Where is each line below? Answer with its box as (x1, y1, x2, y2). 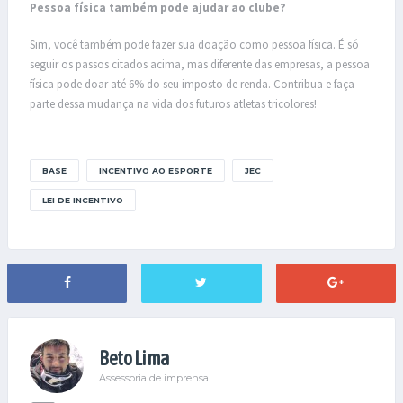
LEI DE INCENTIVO (42, 194, 123, 205)
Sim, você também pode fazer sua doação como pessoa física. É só (30, 37, 359, 53)
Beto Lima (99, 346, 171, 371)
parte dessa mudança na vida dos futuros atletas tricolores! (30, 96, 317, 112)
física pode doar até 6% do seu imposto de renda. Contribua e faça (30, 76, 354, 93)
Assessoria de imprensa (99, 372, 209, 385)
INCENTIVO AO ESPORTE (99, 165, 212, 175)
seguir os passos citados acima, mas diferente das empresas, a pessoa (30, 57, 370, 73)
